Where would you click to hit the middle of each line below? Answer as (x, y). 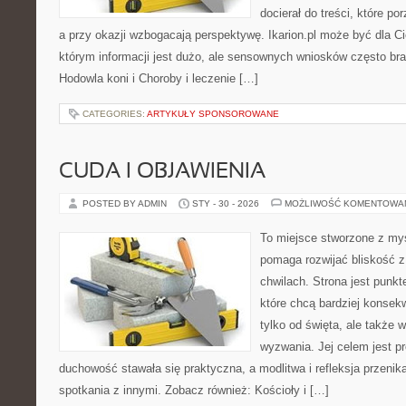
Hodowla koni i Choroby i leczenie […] (159, 78)
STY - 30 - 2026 (226, 203)
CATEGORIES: (115, 114)
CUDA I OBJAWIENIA (162, 172)
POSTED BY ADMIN (126, 203)
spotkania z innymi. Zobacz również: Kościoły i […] (194, 390)
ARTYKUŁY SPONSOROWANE (213, 114)
